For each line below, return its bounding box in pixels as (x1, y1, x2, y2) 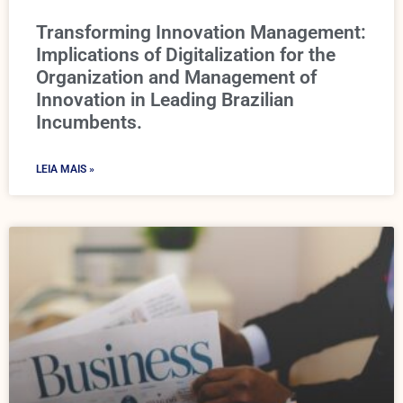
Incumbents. (36, 112, 142, 133)
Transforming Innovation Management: (36, 22, 366, 43)
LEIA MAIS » (36, 163, 94, 175)
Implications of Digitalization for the (36, 44, 336, 66)
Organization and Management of (36, 67, 317, 88)
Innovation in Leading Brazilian (36, 89, 294, 111)
